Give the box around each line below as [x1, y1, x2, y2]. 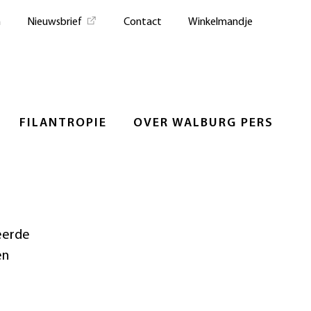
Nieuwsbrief [27, 17, 82, 28]
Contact [124, 17, 162, 28]
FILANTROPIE [19, 116, 107, 130]
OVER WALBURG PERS [133, 116, 274, 130]
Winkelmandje [188, 17, 253, 28]
